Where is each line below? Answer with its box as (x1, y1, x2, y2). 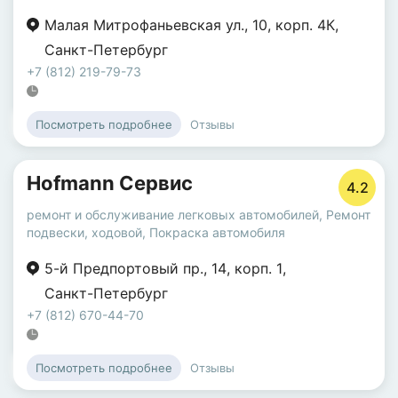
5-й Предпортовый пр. (44, 259, 203, 277)
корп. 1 (235, 259, 283, 277)
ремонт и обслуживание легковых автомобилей (27, 207, 319, 222)
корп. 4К (275, 16, 335, 34)
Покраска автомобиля (149, 225, 285, 240)
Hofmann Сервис (27, 171, 193, 195)
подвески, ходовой (27, 225, 142, 240)
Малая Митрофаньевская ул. (44, 16, 244, 34)
